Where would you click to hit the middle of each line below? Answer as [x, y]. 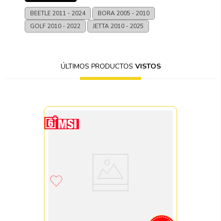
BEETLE [41, 13]
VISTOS [148, 66]
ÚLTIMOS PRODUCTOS [98, 66]
